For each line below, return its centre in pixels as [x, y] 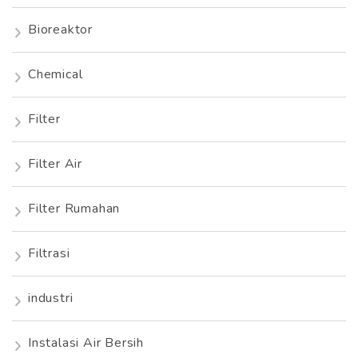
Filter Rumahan [74, 209]
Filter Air [55, 164]
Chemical [56, 75]
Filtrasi [49, 254]
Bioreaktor [60, 30]
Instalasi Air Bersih [86, 343]
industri [51, 298]
